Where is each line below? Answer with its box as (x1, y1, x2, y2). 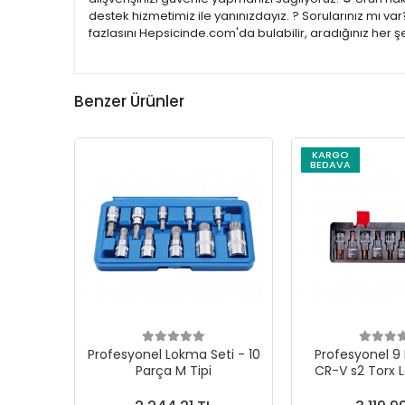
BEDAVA (310, 157, 351, 172)
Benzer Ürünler (74, 90, 184, 112)
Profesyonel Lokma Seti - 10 (87, 345, 260, 363)
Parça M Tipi (136, 362, 212, 380)
